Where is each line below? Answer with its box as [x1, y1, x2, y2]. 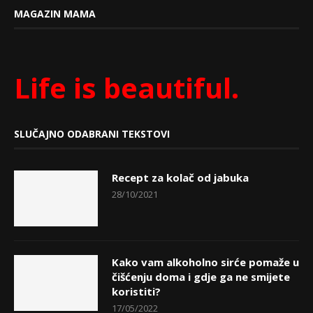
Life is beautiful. [14, 68, 239, 108]
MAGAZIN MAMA [14, 7, 96, 21]
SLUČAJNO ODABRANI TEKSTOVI [14, 127, 170, 141]
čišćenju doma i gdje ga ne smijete [112, 270, 290, 284]
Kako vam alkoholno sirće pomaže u [112, 255, 299, 270]
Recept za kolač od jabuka [112, 170, 249, 185]
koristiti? [112, 284, 161, 299]
